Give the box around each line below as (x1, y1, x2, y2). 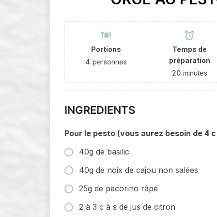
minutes (183, 68, 207, 77)
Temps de (172, 45, 207, 53)
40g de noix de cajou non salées (79, 165, 198, 175)
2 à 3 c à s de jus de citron (79, 201, 175, 212)
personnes (93, 57, 127, 66)
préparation (169, 56, 210, 64)
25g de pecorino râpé (79, 183, 158, 193)
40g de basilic (79, 146, 129, 156)
